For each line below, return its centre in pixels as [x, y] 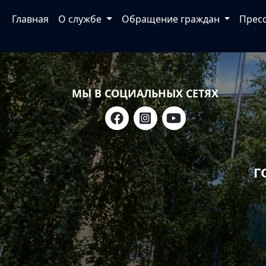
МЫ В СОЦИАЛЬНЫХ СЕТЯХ [145, 93]
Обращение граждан [172, 19]
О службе [81, 19]
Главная [30, 19]
